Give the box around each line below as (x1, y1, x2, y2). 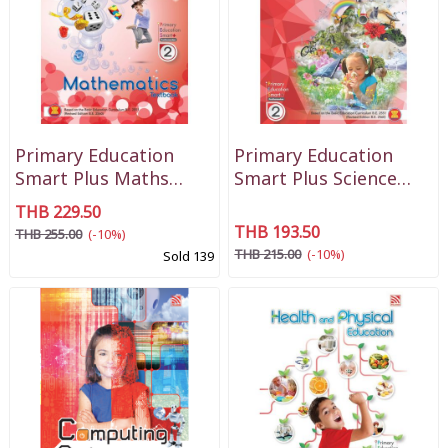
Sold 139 (162, 247, 214, 268)
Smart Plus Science (234, 165, 398, 193)
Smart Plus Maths (14, 165, 169, 193)
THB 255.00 (14, 225, 82, 246)
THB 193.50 (234, 221, 321, 246)
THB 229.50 (14, 201, 101, 226)
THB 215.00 (234, 245, 302, 266)
